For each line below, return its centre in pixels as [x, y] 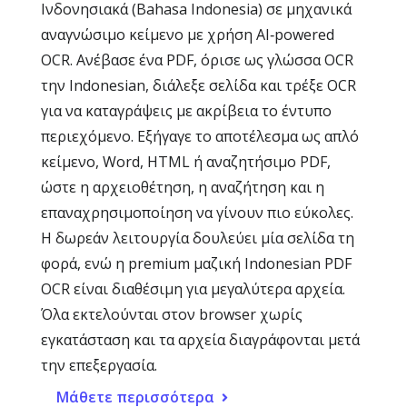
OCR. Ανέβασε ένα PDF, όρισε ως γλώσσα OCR [197, 60]
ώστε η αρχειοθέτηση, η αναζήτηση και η [183, 187]
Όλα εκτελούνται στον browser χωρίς [172, 314]
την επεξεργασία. [99, 365]
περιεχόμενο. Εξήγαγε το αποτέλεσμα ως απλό [200, 136]
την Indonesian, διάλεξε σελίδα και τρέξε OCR [199, 85]
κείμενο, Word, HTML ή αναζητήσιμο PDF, [186, 162]
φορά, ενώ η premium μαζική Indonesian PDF [196, 263]
